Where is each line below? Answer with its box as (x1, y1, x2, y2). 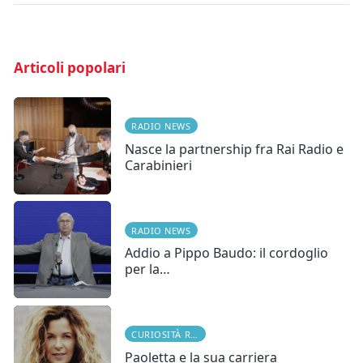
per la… (125, 260, 170, 279)
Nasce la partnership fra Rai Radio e (125, 139, 344, 158)
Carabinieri (125, 156, 192, 174)
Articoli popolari (14, 58, 126, 78)
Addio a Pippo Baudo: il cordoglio (125, 244, 328, 263)
